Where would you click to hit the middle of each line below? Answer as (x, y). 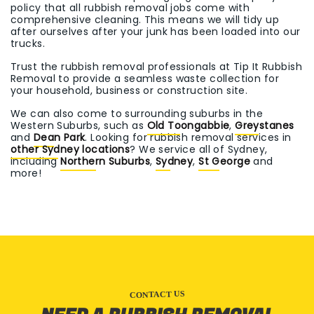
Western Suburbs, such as (79, 126)
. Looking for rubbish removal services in (188, 138)
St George (224, 162)
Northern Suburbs (105, 162)
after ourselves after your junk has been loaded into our (156, 32)
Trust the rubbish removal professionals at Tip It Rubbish (156, 67)
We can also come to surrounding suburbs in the (137, 114)
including (36, 162)
